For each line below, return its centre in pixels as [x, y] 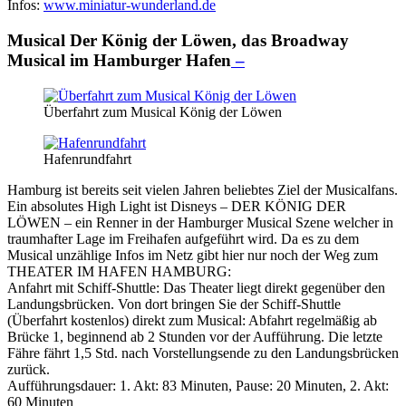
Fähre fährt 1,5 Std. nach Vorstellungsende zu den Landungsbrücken [203, 353]
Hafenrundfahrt [87, 159]
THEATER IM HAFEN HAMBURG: [119, 271]
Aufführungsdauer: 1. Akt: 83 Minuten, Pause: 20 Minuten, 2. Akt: [198, 385]
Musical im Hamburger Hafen [119, 60]
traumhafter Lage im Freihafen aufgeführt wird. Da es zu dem [183, 238]
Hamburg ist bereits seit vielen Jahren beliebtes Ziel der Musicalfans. [203, 189]
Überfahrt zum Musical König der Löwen [163, 111]
